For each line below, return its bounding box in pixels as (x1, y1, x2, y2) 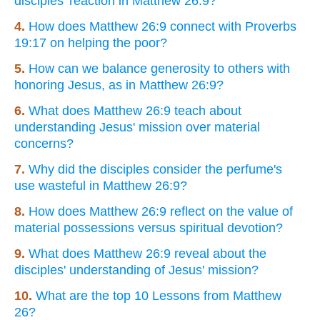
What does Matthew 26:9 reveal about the (29, 246, 266, 261)
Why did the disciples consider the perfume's (29, 161, 282, 176)
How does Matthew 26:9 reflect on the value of (29, 204, 293, 219)
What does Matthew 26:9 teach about (29, 103, 241, 118)
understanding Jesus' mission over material (14, 119, 260, 134)
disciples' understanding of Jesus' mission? (14, 262, 259, 277)
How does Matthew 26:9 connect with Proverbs (29, 19, 296, 34)
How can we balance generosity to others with (29, 61, 290, 76)
